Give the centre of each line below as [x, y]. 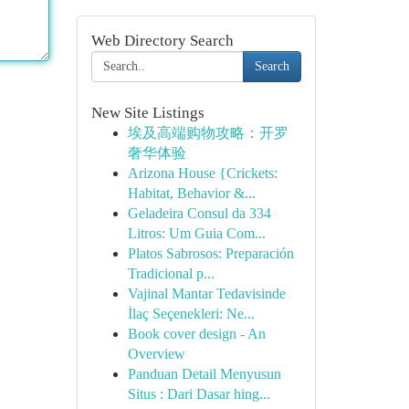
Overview [156, 354]
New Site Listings [147, 113]
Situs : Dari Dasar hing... [199, 394]
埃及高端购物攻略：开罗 [208, 133]
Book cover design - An [196, 334]
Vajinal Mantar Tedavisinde [206, 294]
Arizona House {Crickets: [202, 173]
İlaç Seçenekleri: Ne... [191, 314]
